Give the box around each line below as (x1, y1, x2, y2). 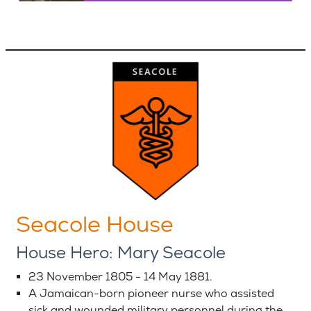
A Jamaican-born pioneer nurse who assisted (28, 287, 274, 301)
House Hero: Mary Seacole (16, 243, 226, 264)
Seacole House (16, 211, 174, 239)
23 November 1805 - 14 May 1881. (28, 270, 212, 285)
